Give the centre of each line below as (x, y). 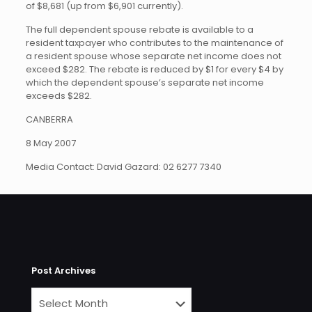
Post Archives (63, 271)
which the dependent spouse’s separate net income (145, 83)
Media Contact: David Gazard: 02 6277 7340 (123, 167)
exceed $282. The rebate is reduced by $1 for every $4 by (154, 69)
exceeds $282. (58, 96)
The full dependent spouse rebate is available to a (139, 30)
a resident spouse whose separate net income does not (153, 56)
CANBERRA (49, 119)
